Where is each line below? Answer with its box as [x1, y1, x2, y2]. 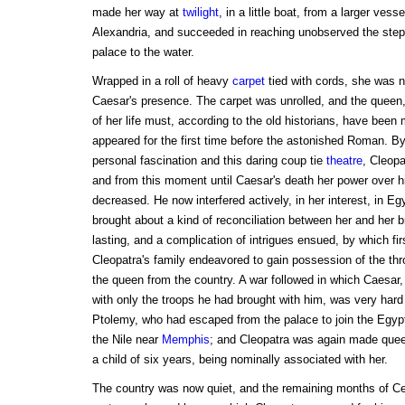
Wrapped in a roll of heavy [91, 74, 232, 89]
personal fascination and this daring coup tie [91, 154, 326, 168]
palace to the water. [91, 45, 194, 60]
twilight [182, 5, 219, 20]
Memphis [161, 333, 210, 347]
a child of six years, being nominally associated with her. [91, 353, 388, 367]
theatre [325, 154, 363, 168]
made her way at [91, 5, 183, 20]
